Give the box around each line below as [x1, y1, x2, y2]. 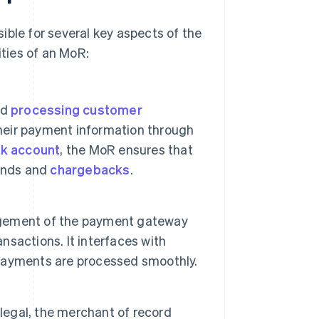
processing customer [11, 101, 142, 118]
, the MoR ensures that [60, 141, 193, 158]
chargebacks [50, 161, 130, 178]
